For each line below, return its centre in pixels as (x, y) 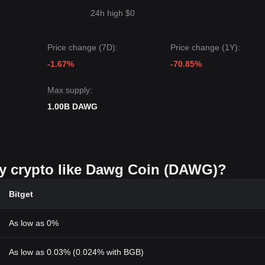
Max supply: (70, 90)
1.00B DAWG (72, 106)
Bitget (21, 194)
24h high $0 (113, 13)
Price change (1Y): (205, 47)
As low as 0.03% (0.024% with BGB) (76, 252)
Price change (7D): (83, 47)
